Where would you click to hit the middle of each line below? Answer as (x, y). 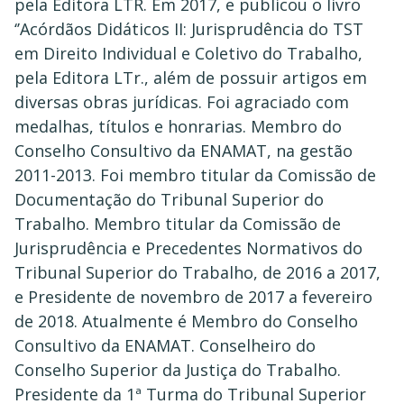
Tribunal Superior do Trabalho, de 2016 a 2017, (197, 272)
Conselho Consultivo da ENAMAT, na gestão (184, 151)
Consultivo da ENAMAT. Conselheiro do (165, 345)
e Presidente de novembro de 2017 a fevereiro (193, 297)
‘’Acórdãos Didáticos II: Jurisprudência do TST (189, 29)
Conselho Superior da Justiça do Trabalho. (178, 370)
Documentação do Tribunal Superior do (169, 199)
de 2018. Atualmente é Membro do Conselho (186, 321)
